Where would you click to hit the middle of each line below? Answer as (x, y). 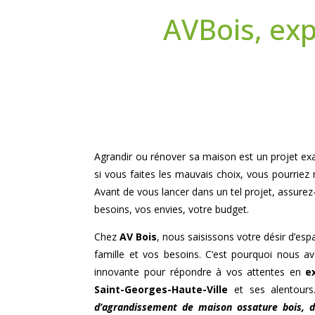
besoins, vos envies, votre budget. (172, 209)
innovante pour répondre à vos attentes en (200, 271)
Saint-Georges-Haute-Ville (161, 289)
